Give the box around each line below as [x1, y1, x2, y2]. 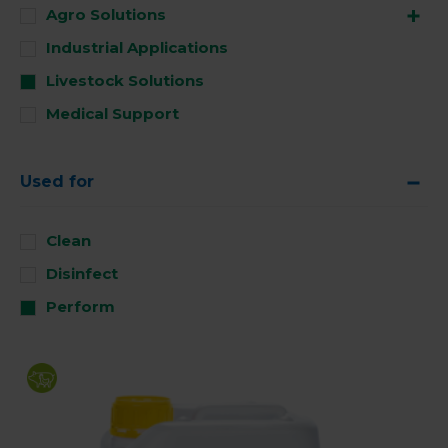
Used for [20, 172, 94, 191]
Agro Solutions [46, 5, 166, 24]
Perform [46, 297, 115, 316]
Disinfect [46, 264, 118, 283]
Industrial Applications [46, 38, 228, 57]
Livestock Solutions [46, 71, 204, 90]
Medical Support [46, 104, 179, 123]
